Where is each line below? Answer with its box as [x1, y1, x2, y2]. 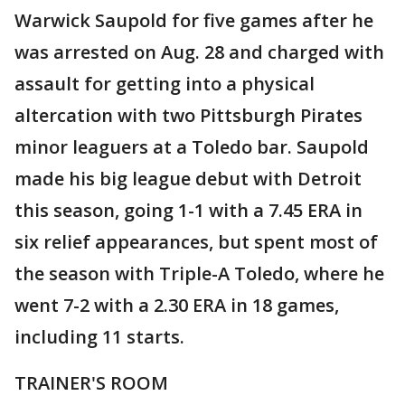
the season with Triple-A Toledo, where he [14, 261, 384, 287]
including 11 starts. [14, 325, 184, 350]
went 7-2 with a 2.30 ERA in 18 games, [14, 293, 339, 318]
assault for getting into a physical [14, 71, 315, 97]
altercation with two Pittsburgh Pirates [14, 103, 363, 128]
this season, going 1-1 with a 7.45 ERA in [14, 198, 363, 223]
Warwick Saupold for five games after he [14, 8, 373, 33]
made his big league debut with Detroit [14, 166, 362, 192]
